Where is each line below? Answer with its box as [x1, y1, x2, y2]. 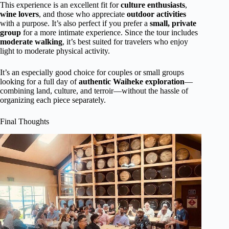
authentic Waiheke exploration [79, 77, 185, 86]
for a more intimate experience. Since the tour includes [21, 28, 198, 37]
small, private [150, 19, 196, 28]
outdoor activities [127, 10, 186, 19]
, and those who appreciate [39, 10, 127, 19]
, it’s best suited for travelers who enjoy [62, 37, 188, 47]
